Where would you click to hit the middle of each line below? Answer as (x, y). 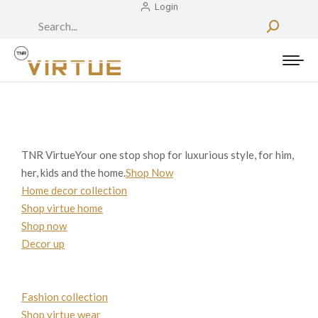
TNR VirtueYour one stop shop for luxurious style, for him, (158, 155)
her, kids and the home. (73, 172)
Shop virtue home (62, 208)
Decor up (43, 243)
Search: (46, 20)
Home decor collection (74, 190)
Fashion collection (65, 297)
